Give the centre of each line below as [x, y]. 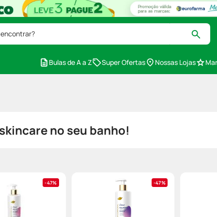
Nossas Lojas [175, 62]
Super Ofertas [124, 62]
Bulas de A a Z [70, 62]
